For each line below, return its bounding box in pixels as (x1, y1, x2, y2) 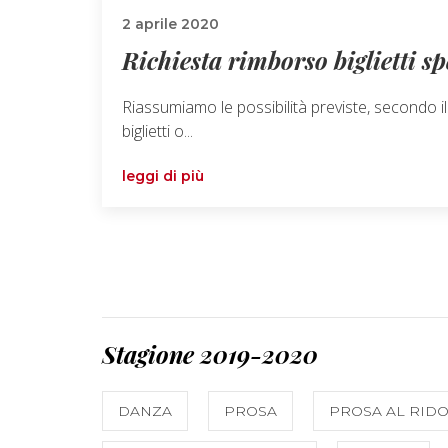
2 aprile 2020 (122, 14, 219, 33)
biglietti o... (122, 119, 193, 142)
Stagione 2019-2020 (102, 337, 318, 370)
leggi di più (122, 166, 204, 185)
